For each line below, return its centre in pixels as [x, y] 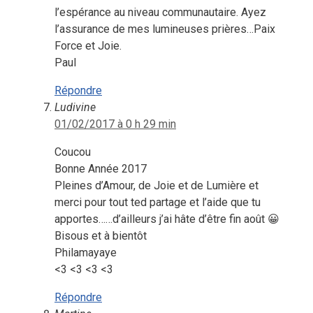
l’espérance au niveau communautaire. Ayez [160, 12]
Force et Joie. [88, 45]
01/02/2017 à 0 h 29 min [115, 124]
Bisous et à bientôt [101, 235]
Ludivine [75, 107]
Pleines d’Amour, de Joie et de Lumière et [156, 185]
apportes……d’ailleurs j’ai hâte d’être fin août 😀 [167, 219]
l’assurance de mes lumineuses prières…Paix [165, 29]
